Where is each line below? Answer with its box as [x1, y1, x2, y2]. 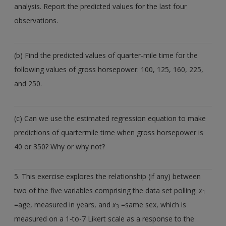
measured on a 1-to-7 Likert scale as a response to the [14, 213, 195, 223]
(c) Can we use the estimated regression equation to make [14, 113, 206, 123]
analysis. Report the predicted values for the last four [14, 1, 187, 11]
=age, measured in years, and [14, 199, 113, 209]
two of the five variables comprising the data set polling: [14, 185, 199, 195]
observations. [14, 15, 59, 25]
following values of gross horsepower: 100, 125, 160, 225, [14, 64, 204, 74]
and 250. [14, 78, 42, 88]
